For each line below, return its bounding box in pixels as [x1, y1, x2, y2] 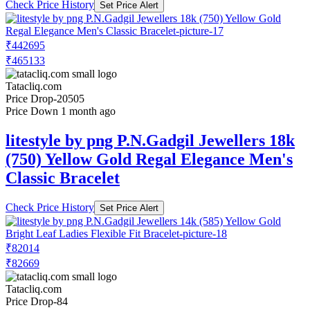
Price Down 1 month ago [6, 104, 116, 117]
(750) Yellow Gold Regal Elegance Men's [6, 149, 293, 168]
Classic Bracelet [6, 168, 120, 187]
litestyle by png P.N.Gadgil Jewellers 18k [6, 131, 295, 149]
